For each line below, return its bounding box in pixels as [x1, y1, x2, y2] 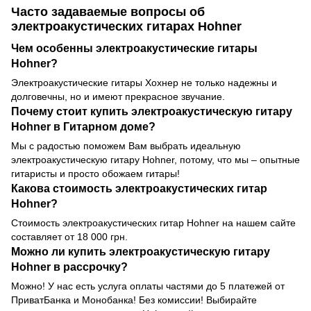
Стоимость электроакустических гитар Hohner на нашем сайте [11, 217, 296, 228]
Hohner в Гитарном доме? [11, 119, 155, 133]
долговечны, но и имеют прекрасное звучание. [11, 90, 225, 102]
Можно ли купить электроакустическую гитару [11, 244, 270, 258]
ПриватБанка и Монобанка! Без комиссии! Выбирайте [11, 294, 257, 305]
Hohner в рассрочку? [11, 260, 128, 273]
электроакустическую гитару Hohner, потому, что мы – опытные [11, 153, 300, 165]
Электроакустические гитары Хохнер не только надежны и [11, 76, 277, 88]
